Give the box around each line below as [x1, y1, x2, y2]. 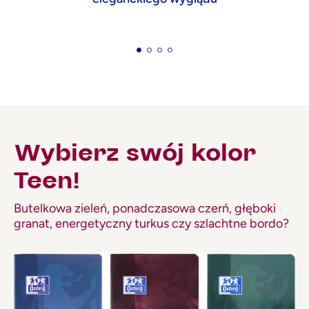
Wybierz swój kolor [14, 137, 256, 167]
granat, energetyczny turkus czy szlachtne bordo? [14, 215, 289, 231]
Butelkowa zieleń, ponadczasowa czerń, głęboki [14, 200, 276, 216]
